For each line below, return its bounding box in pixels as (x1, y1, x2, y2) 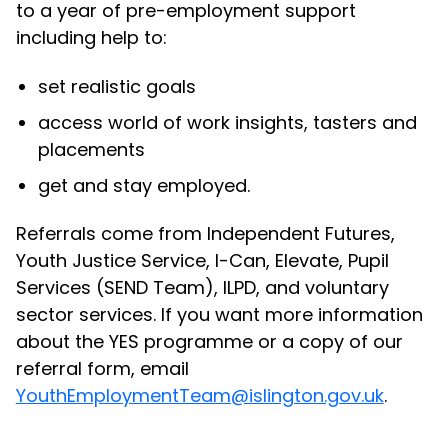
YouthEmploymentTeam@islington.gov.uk (15, 383, 384, 409)
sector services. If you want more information (15, 302, 423, 328)
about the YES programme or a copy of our (15, 329, 403, 355)
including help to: (15, 24, 167, 50)
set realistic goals (38, 73, 197, 99)
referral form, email (15, 356, 189, 382)
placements (38, 136, 146, 162)
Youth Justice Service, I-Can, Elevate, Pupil (15, 248, 389, 274)
